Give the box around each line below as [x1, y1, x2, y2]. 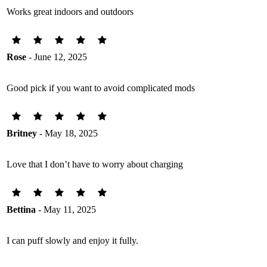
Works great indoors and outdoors [7, 6, 133, 17]
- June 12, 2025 [26, 51, 87, 62]
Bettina [7, 204, 36, 215]
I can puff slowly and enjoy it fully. [7, 235, 138, 246]
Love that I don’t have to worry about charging [7, 159, 183, 169]
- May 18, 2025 [37, 128, 98, 138]
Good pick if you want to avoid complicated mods [7, 82, 195, 93]
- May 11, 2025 [36, 204, 96, 215]
